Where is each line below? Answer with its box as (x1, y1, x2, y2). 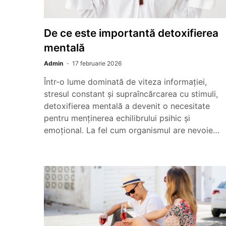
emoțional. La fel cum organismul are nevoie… (44, 125, 219, 135)
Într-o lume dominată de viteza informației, (44, 77, 207, 87)
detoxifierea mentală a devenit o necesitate (44, 101, 210, 111)
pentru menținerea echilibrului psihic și (44, 113, 190, 123)
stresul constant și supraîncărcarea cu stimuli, (44, 89, 218, 99)
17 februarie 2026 (72, 60, 122, 67)
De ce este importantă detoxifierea (44, 27, 218, 39)
